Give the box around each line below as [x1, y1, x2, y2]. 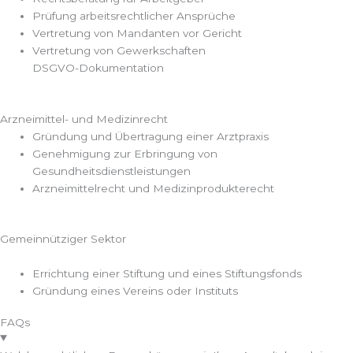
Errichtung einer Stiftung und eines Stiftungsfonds [32, 267, 303, 281]
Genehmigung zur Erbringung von [32, 147, 218, 160]
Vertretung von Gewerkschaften [32, 44, 206, 58]
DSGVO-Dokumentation [32, 61, 165, 75]
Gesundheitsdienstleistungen [32, 164, 191, 177]
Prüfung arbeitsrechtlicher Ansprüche [32, 9, 236, 23]
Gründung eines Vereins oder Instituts [32, 284, 239, 298]
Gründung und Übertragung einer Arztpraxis [32, 129, 269, 143]
